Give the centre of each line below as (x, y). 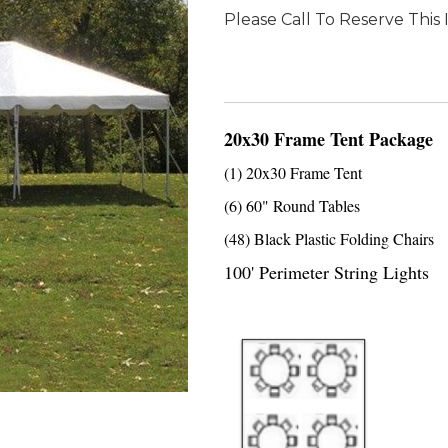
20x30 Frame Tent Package (328, 139)
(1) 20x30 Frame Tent (293, 172)
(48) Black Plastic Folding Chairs (329, 238)
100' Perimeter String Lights (326, 272)
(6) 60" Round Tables (292, 205)
